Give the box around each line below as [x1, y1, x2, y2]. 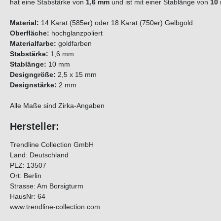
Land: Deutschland [10, 151, 69, 159]
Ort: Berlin [10, 172, 41, 180]
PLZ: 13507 [10, 161, 46, 170]
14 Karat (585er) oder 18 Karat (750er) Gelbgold [39, 19, 193, 27]
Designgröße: [10, 71, 56, 79]
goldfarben [56, 39, 92, 48]
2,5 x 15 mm [56, 71, 105, 79]
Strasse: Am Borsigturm [10, 182, 83, 190]
